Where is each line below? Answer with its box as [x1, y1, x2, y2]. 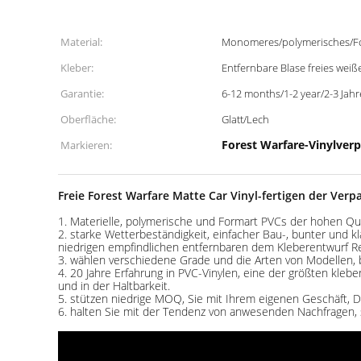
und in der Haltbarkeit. [58, 278, 170, 293]
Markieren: [60, 138, 112, 152]
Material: [60, 35, 102, 49]
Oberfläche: [60, 112, 116, 127]
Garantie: [60, 86, 104, 101]
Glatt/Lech [222, 112, 269, 127]
